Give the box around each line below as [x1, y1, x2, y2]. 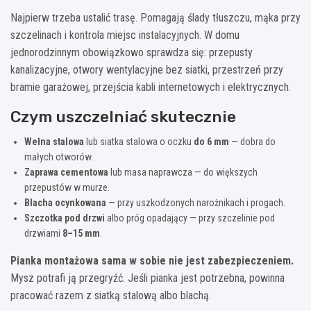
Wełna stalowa [24, 135, 84, 147]
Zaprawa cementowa [24, 166, 108, 178]
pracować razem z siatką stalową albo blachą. [10, 288, 211, 302]
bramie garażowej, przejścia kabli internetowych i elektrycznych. [10, 80, 291, 94]
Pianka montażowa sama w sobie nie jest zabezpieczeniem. [10, 253, 294, 267]
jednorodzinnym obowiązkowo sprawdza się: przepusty [10, 45, 253, 59]
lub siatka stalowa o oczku [84, 135, 194, 147]
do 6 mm [194, 135, 229, 147]
